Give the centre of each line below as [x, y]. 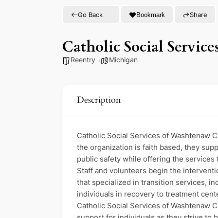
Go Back [90, 14]
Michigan [123, 60]
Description [99, 100]
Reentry [83, 60]
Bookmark [151, 15]
